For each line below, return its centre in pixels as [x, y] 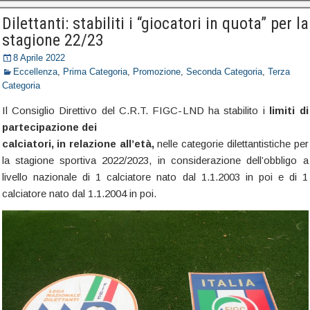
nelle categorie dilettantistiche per [233, 144]
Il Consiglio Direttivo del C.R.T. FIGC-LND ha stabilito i [136, 110]
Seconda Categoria [224, 72]
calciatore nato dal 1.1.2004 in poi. [79, 193]
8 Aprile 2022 [39, 58]
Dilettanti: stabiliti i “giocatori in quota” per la [155, 24]
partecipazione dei [49, 127]
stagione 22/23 [53, 40]
